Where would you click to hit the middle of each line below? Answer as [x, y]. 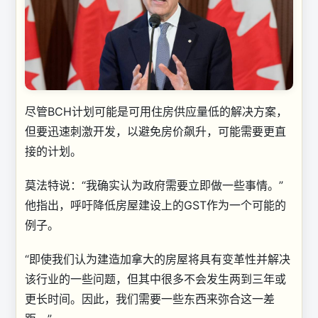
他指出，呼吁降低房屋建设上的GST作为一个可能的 [155, 205]
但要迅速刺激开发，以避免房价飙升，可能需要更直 [155, 132]
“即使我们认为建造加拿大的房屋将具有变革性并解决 [158, 259]
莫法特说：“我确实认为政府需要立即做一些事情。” [154, 186]
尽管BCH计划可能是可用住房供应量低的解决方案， [156, 112]
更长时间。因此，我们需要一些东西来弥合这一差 [150, 299]
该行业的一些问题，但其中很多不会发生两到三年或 [155, 279]
